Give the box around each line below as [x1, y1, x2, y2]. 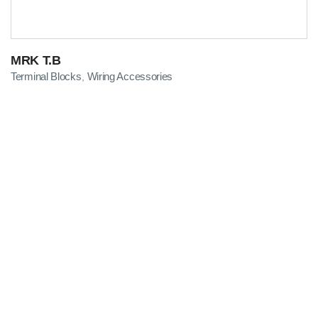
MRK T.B [11, 53, 61, 67]
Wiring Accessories [87, 70, 173, 82]
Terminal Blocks [11, 70, 82, 82]
